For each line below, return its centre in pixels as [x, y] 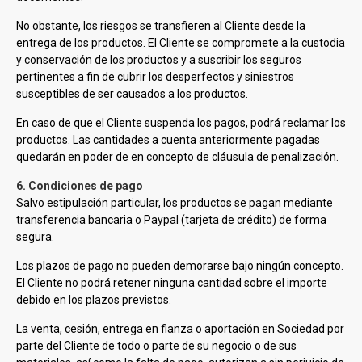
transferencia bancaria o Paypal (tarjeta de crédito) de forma [171, 220]
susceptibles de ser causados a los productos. [132, 94]
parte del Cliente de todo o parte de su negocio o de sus [156, 346]
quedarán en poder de [74, 157]
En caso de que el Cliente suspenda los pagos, [133, 123]
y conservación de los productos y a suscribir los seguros [159, 60]
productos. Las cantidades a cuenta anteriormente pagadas [168, 140]
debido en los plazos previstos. [94, 300]
